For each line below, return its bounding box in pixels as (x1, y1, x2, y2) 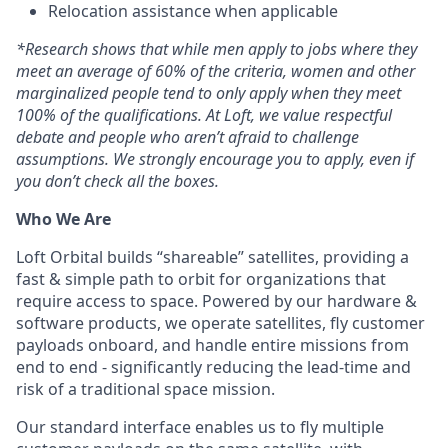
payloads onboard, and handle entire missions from (16, 333, 409, 356)
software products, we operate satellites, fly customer (16, 311, 425, 334)
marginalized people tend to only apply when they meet (16, 81, 401, 104)
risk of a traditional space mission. (16, 377, 275, 400)
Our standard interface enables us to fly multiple (16, 415, 384, 438)
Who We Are (16, 207, 111, 230)
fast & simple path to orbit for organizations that (16, 267, 386, 290)
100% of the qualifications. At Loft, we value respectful (16, 103, 392, 126)
